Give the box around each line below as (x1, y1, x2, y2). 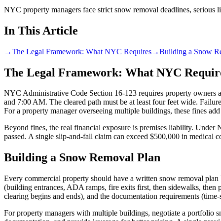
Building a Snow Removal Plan (4, 151, 160, 164)
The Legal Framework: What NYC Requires (12, 47, 151, 56)
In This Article (4, 24, 78, 37)
